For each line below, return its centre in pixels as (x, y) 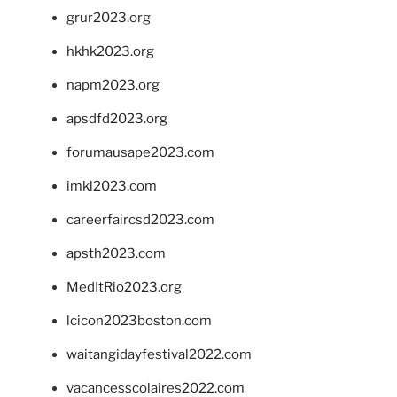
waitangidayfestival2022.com (159, 355)
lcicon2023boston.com (139, 321)
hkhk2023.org (110, 52)
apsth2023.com (116, 254)
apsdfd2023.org (117, 119)
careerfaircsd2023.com (140, 220)
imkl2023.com (112, 187)
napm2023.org (113, 86)
